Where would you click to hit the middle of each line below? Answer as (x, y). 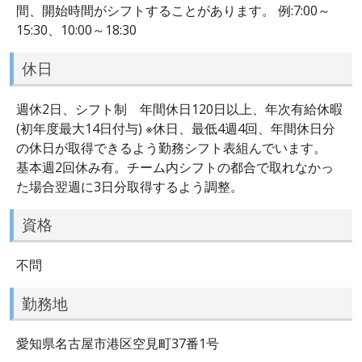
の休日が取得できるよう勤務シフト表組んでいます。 (179, 147)
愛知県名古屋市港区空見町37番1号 (118, 344)
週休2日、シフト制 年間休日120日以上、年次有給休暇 (179, 109)
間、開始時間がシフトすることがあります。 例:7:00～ (173, 11)
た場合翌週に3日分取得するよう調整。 (130, 186)
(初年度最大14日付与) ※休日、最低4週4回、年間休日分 (176, 128)
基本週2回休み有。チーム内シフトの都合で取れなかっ (175, 167)
